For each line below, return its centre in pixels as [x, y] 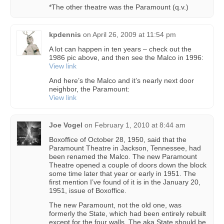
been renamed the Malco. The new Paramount [123, 156]
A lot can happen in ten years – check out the [120, 49]
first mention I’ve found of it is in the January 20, [125, 182]
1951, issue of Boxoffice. [88, 190]
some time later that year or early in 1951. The [122, 173]
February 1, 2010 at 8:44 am [140, 125]
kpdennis [65, 34]
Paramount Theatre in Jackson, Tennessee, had [125, 148]
